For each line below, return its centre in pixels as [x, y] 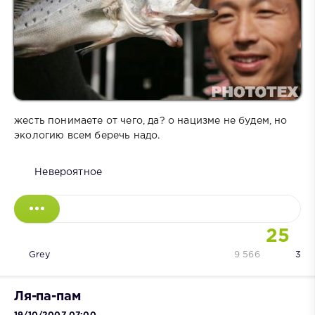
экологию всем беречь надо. [87, 136]
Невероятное [69, 173]
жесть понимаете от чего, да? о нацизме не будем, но [151, 121]
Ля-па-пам [47, 297]
